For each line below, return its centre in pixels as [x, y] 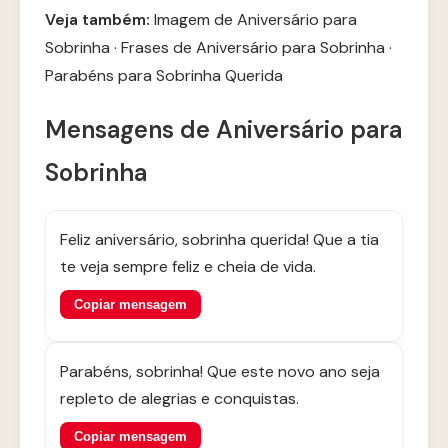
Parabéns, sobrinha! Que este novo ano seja [220, 371]
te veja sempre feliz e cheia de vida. [188, 266]
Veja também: [97, 19]
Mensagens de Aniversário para [223, 129]
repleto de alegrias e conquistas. [179, 398]
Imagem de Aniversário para [255, 19]
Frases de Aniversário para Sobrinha [253, 47]
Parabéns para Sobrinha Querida [164, 75]
